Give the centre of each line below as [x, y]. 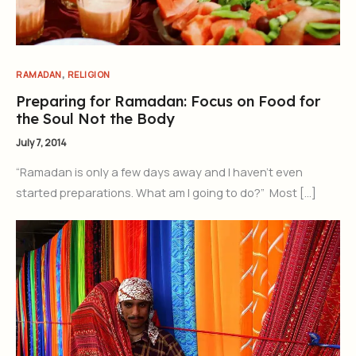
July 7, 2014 [41, 143]
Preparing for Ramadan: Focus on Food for [168, 101]
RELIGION [89, 74]
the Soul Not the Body [95, 118]
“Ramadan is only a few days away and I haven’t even [159, 171]
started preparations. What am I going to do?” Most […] [166, 192]
